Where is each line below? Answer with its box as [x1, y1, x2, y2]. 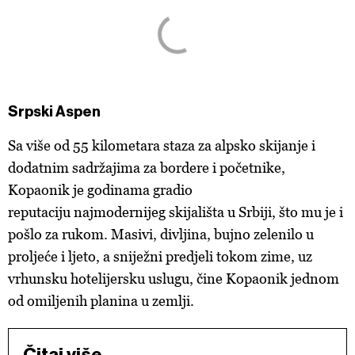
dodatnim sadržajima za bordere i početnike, [8, 159, 285, 176]
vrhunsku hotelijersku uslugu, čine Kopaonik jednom [8, 270, 339, 287]
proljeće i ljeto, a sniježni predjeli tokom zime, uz [8, 248, 312, 265]
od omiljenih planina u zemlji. [8, 292, 194, 309]
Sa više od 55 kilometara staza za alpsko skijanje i [8, 137, 315, 154]
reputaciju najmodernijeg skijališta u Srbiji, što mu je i [8, 204, 343, 220]
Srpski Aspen [8, 103, 101, 120]
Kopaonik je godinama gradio [8, 181, 193, 198]
